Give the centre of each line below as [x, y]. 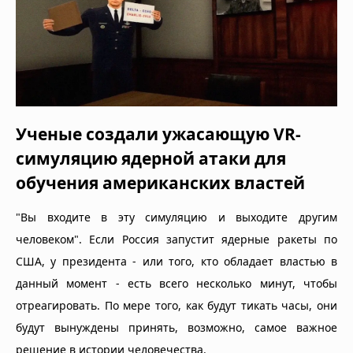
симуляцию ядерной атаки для [151, 158]
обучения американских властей [160, 182]
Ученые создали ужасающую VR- [158, 134]
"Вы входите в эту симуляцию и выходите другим [176, 217]
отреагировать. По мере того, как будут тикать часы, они [176, 305]
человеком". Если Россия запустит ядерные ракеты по [176, 239]
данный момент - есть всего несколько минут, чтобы [176, 283]
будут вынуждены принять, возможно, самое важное [176, 327]
